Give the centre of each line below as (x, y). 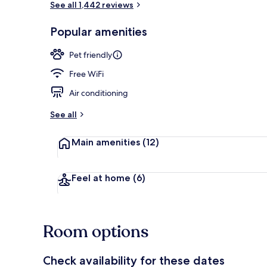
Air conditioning (99, 93)
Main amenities (106, 142)
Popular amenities (99, 31)
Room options (96, 232)
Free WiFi (86, 74)
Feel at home (101, 178)
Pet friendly (91, 55)
